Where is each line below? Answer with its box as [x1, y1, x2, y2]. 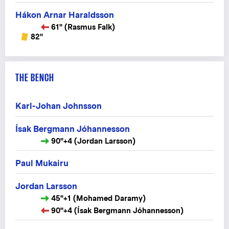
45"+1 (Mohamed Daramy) [51, 194, 146, 203]
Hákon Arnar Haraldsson [15, 10, 114, 20]
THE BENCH [15, 72, 54, 84]
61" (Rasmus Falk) [51, 22, 115, 31]
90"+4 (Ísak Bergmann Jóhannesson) [51, 206, 184, 215]
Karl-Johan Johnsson [15, 101, 102, 111]
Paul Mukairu [15, 158, 68, 169]
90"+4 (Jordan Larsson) [51, 136, 135, 146]
